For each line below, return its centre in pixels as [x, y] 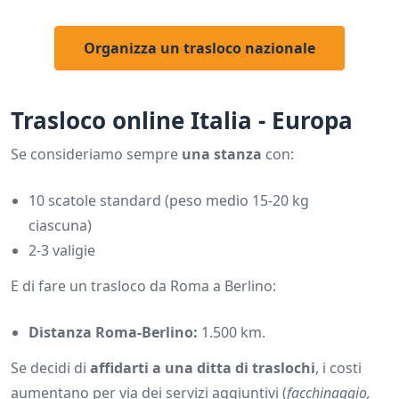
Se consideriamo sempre [96, 155]
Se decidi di [50, 368]
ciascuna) [60, 226]
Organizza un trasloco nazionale [199, 49]
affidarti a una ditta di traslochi [203, 368]
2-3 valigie [62, 251]
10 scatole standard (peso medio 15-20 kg [169, 201]
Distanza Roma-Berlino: [113, 333]
